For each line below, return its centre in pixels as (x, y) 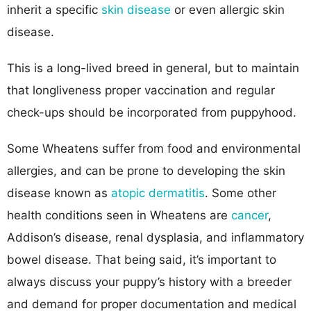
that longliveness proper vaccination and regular (141, 90)
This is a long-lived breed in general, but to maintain (153, 68)
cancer (250, 215)
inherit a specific (54, 9)
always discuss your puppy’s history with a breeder (149, 281)
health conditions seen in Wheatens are (119, 215)
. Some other (241, 193)
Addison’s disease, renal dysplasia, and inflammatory (155, 237)
